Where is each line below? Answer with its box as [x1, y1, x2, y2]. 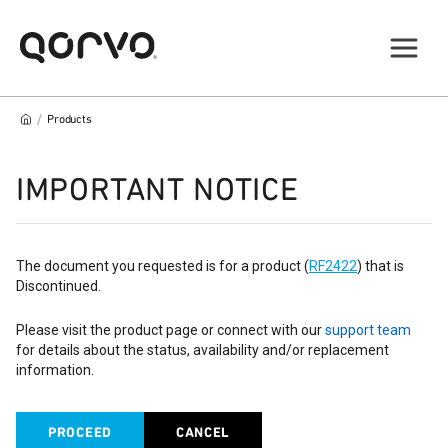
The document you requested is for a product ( [16, 258, 309, 274]
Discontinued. [16, 278, 101, 294]
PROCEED [48, 424, 112, 441]
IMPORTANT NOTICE [16, 171, 299, 208]
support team [325, 322, 411, 338]
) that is [357, 258, 404, 274]
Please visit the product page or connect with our [16, 322, 322, 338]
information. [16, 362, 94, 378]
